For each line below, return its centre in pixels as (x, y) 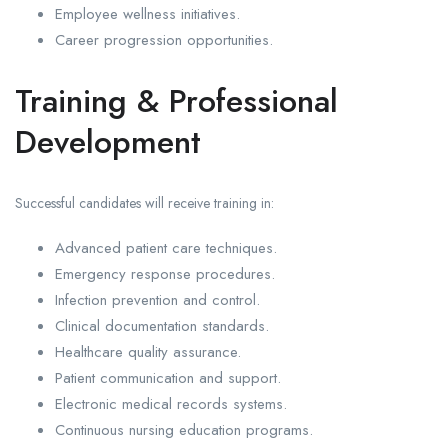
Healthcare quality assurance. (148, 352)
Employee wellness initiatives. (147, 14)
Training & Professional (176, 101)
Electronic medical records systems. (171, 404)
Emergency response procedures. (165, 274)
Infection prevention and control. (157, 300)
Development (108, 142)
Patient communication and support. (168, 378)
